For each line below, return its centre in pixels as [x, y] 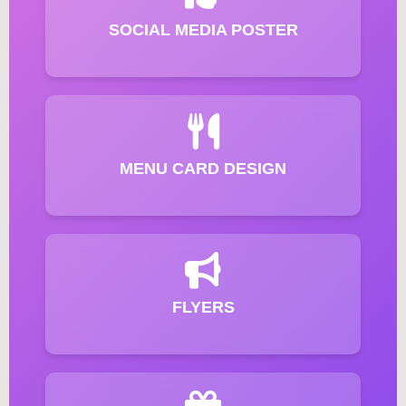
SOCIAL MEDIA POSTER [203, 29]
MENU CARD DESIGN [203, 168]
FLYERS [203, 307]
